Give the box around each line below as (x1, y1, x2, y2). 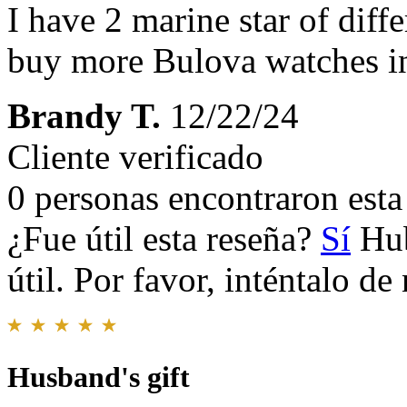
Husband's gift (7, 361, 190, 394)
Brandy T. (7, 96, 161, 136)
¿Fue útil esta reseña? (7, 219, 321, 259)
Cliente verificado (7, 137, 263, 177)
